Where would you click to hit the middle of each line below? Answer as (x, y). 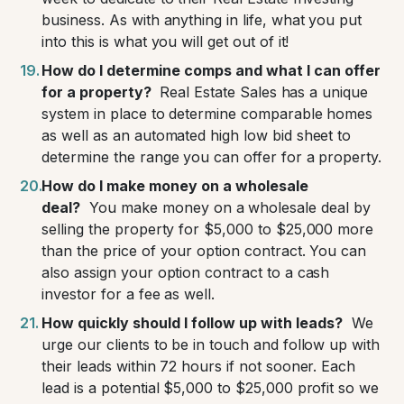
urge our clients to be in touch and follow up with (211, 345)
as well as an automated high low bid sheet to (197, 136)
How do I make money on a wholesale (175, 186)
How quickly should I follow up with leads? (193, 323)
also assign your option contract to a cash (186, 273)
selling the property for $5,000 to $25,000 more (208, 230)
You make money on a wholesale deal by (230, 208)
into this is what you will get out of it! (165, 42)
